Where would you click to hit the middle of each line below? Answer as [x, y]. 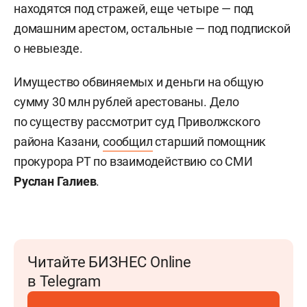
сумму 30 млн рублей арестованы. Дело [126, 102]
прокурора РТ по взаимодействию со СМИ [133, 161]
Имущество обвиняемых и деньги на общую [139, 82]
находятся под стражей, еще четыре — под [134, 9]
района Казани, [59, 142]
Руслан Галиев [55, 181]
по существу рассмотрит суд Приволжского [137, 122]
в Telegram [64, 281]
